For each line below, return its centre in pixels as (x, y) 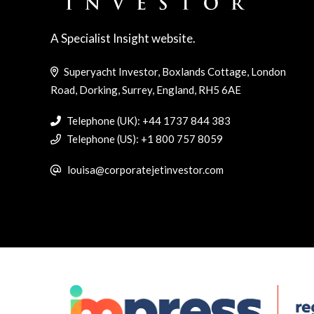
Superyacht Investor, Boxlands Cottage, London (174, 72)
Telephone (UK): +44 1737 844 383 (148, 121)
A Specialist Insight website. (123, 38)
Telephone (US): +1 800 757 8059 (144, 139)
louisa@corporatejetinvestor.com (145, 170)
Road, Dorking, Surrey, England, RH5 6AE (146, 90)
